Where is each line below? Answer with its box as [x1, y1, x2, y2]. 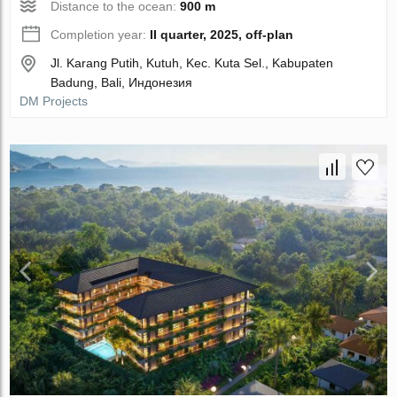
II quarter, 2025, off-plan [150, 27, 294, 42]
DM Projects [19, 93, 89, 108]
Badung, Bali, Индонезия [51, 74, 193, 90]
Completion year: [51, 27, 151, 42]
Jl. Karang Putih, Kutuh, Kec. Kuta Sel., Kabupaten [51, 55, 334, 70]
